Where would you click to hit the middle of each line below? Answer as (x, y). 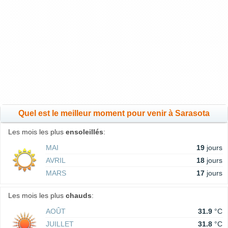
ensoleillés (84, 132)
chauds (79, 195)
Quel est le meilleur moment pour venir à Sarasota (114, 113)
